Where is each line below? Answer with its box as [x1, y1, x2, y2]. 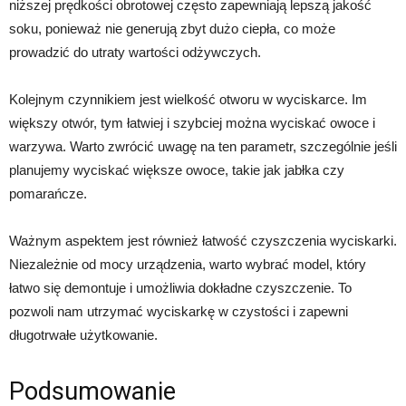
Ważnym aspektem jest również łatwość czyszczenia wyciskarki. [9, 233, 397, 248]
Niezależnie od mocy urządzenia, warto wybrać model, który [9, 256, 366, 272]
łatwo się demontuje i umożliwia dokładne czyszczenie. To [9, 280, 352, 295]
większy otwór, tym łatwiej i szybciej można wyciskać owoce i [9, 115, 375, 130]
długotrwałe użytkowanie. [9, 327, 158, 343]
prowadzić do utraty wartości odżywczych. [9, 44, 261, 60]
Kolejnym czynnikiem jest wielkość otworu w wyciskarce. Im [9, 92, 367, 107]
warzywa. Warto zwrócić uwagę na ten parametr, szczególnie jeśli [9, 139, 397, 154]
